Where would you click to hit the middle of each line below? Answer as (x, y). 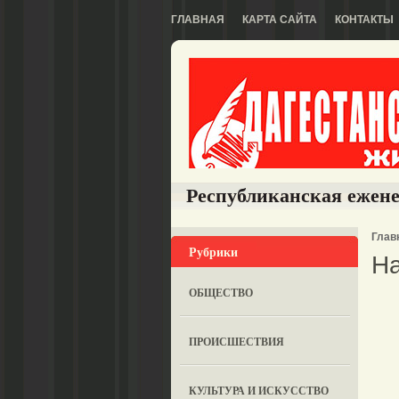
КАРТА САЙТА (280, 20)
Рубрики (213, 252)
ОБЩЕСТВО (220, 293)
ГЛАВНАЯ (198, 20)
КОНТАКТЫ (364, 20)
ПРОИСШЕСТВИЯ (236, 342)
